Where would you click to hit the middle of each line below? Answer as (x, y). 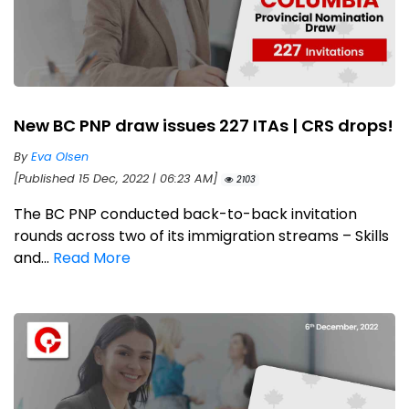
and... (33, 258)
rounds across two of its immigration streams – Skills (201, 236)
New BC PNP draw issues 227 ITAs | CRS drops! (204, 126)
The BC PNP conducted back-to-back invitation (185, 215)
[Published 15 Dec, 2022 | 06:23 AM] (117, 179)
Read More (92, 258)
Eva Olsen (60, 157)
